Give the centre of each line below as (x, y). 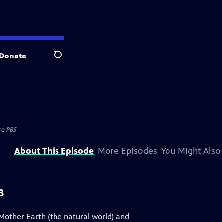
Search (66, 60)
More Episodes (127, 151)
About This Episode (54, 151)
